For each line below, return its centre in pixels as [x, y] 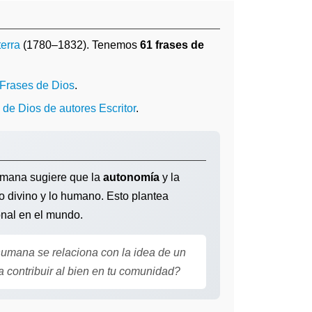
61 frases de [172, 45]
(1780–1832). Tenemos [80, 45]
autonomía [131, 177]
